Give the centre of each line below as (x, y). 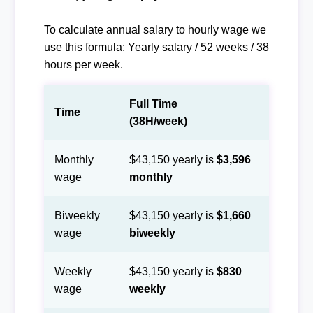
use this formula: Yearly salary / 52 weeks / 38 (156, 47)
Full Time (153, 103)
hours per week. (83, 64)
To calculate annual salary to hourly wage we (155, 29)
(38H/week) (158, 121)
